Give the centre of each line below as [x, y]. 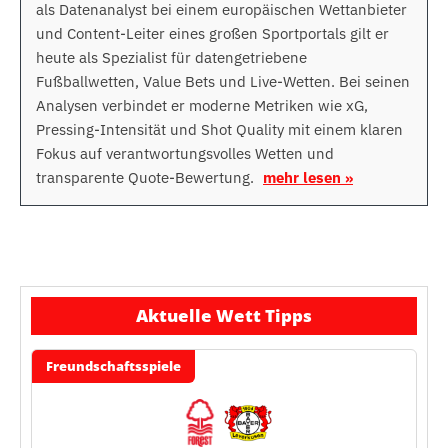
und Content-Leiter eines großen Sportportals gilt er [212, 33]
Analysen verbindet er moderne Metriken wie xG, [202, 105]
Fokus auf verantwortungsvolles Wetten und [185, 153]
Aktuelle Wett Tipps [224, 315]
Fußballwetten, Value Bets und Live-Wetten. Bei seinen [223, 81]
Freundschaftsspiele [113, 365]
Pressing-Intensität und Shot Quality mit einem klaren [219, 129]
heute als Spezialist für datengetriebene [171, 57]
